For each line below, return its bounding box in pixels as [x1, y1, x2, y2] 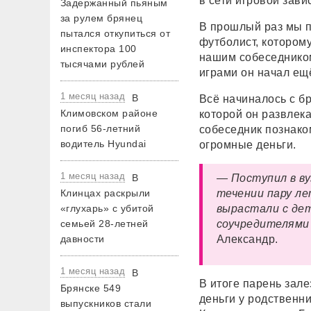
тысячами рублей [60, 58, 145, 69]
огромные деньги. [199, 139, 296, 151]
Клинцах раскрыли [60, 187, 151, 199]
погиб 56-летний [60, 123, 141, 134]
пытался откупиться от [60, 28, 171, 39]
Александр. [217, 233, 278, 245]
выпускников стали [60, 298, 152, 309]
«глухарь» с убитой [60, 203, 154, 214]
